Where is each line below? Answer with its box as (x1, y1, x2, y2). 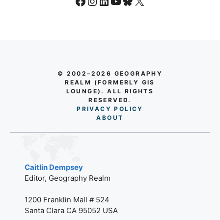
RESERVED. (88, 96, 132, 104)
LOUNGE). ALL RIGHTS (66, 87, 154, 95)
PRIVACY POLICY (77, 105, 143, 112)
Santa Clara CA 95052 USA (25, 205, 118, 215)
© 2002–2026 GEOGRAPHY (57, 69, 163, 77)
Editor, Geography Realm (25, 173, 110, 183)
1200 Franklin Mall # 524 (25, 194, 110, 204)
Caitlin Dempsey (25, 162, 83, 172)
